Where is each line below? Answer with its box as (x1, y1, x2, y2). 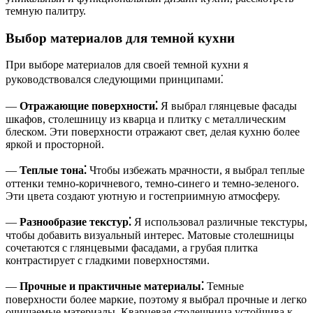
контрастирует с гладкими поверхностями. (6, 254, 210, 267)
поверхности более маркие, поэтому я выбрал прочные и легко (6, 293, 307, 306)
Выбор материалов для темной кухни (6, 30, 235, 45)
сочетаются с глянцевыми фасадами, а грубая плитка (6, 242, 258, 254)
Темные (204, 280, 244, 293)
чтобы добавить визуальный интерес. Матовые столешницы (6, 229, 294, 242)
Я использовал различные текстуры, (131, 216, 307, 228)
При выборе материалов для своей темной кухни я (6, 59, 248, 71)
